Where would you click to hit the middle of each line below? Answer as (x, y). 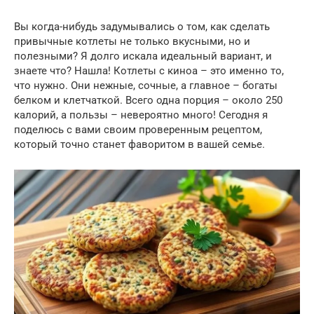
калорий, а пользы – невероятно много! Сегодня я (141, 115)
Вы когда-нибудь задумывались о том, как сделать (142, 27)
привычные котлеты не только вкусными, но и (132, 41)
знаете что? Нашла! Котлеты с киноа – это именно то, (149, 71)
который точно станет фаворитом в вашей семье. (139, 144)
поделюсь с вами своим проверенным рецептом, (138, 130)
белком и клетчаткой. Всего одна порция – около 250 (148, 100)
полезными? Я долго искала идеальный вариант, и (143, 56)
